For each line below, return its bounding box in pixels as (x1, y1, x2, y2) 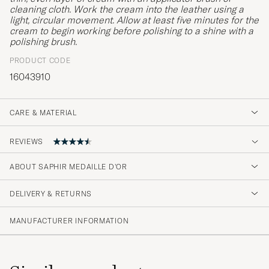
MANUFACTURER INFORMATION (10, 216, 129, 225)
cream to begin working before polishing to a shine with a (10, 24, 253, 37)
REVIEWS (10, 137, 44, 147)
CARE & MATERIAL (10, 107, 77, 117)
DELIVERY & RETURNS (10, 189, 92, 198)
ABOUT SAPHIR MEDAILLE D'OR (10, 162, 127, 171)
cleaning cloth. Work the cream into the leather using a (10, 2, 244, 15)
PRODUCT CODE (10, 55, 71, 65)
